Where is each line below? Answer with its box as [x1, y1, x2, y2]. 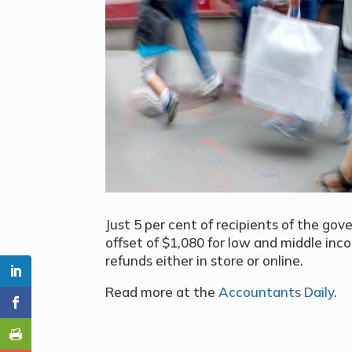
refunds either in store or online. [105, 252, 304, 269]
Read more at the [105, 284, 216, 301]
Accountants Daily [215, 284, 335, 301]
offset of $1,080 [105, 234, 205, 251]
